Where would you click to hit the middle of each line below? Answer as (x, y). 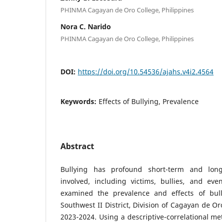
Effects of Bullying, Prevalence (149, 101)
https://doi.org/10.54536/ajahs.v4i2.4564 (146, 71)
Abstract (77, 146)
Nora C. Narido (86, 26)
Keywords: (80, 101)
